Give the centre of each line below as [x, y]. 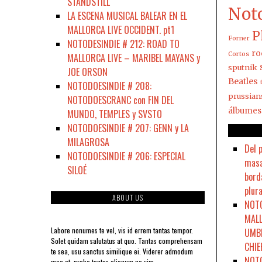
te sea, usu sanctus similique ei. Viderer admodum [122, 251]
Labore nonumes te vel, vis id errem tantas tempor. [122, 230]
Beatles [243, 81]
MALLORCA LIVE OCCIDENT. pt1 [121, 30]
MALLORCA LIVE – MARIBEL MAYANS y [134, 58]
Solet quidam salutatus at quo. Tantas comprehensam [127, 241]
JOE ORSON [87, 72]
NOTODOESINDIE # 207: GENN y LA [128, 128]
